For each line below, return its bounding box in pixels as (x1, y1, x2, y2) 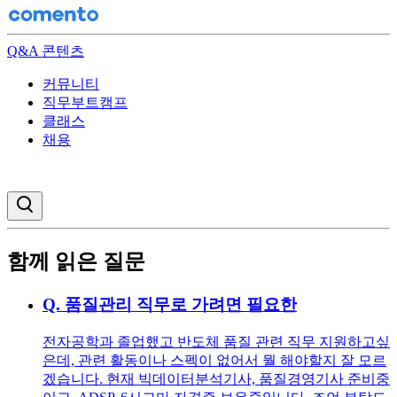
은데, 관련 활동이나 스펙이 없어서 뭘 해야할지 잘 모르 (43, 352, 386, 368)
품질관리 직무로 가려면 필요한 (65, 294, 297, 314)
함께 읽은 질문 (7, 249, 145, 273)
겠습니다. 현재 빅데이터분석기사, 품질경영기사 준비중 (43, 370, 390, 386)
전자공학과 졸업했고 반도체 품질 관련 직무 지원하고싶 (43, 333, 390, 349)
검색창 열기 (35, 194, 96, 207)
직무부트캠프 (43, 95, 128, 110)
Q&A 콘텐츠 (7, 43, 84, 58)
